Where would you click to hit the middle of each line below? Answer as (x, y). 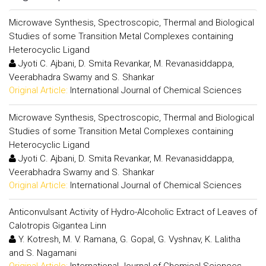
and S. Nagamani (43, 253)
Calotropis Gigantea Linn (58, 226)
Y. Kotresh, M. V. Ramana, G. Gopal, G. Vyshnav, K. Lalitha (128, 239)
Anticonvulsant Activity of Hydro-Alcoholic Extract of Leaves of (133, 212)
